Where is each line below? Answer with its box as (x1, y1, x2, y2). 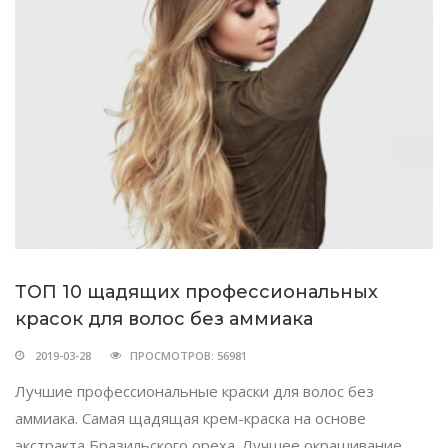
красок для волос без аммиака (15, 307, 313, 330)
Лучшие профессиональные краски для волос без (15, 380, 374, 401)
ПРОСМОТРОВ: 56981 (130, 347, 247, 363)
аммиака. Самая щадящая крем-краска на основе (15, 407, 366, 428)
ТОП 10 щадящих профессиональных (15, 280, 378, 303)
